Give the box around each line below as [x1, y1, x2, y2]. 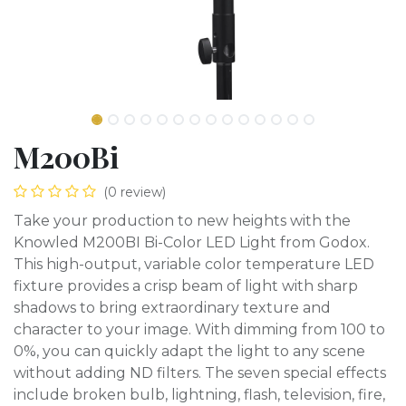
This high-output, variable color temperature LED [14, 256, 374, 273]
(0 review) [103, 184, 166, 200]
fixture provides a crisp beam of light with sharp [14, 277, 358, 295]
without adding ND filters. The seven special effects [14, 364, 386, 382]
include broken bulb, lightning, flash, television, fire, [14, 386, 385, 403]
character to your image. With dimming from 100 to [14, 321, 385, 338]
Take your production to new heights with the [14, 212, 351, 229]
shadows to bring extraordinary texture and [14, 299, 331, 316]
